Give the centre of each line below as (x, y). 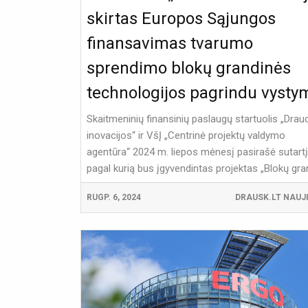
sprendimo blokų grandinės (189, 68)
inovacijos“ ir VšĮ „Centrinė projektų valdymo (186, 136)
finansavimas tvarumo (170, 44)
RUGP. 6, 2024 (114, 198)
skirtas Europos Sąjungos (181, 19)
